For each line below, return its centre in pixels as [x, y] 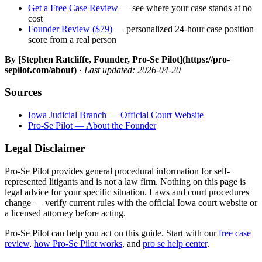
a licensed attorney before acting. [65, 213]
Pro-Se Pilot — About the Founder [92, 126]
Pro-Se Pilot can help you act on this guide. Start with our [112, 233]
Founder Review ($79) [70, 29]
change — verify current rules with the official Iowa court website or [131, 202]
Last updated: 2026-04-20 [132, 70]
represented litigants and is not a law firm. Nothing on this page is [125, 181]
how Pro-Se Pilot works [78, 243]
